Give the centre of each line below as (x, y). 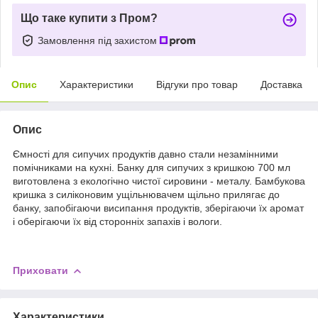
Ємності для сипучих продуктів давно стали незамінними (146, 154)
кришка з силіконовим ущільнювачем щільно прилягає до (146, 194)
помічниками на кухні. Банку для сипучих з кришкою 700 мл (152, 167)
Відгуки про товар (197, 84)
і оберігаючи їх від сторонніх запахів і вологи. (117, 221)
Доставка (281, 84)
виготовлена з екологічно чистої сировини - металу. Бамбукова (159, 181)
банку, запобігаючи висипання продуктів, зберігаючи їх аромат (158, 208)
